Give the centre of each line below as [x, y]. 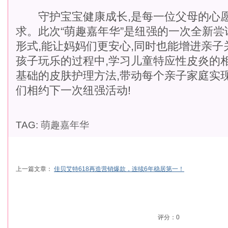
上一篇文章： [35, 169]
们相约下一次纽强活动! [73, 90]
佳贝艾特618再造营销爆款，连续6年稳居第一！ [119, 169]
